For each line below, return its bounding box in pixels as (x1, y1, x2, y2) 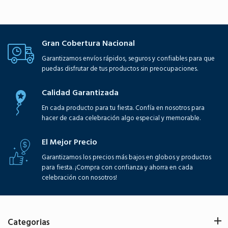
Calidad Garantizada (42, 86, 119, 100)
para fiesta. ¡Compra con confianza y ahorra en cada (42, 162, 193, 174)
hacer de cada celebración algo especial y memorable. (42, 112, 201, 124)
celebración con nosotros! (42, 172, 117, 184)
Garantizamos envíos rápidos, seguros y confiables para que (42, 53, 215, 65)
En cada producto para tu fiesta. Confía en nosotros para (42, 102, 205, 114)
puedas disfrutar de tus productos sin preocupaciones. (42, 63, 198, 75)
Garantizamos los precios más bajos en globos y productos (42, 152, 211, 163)
